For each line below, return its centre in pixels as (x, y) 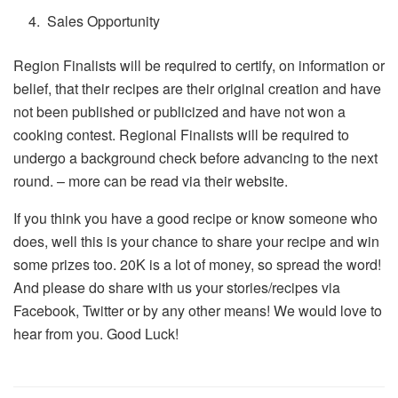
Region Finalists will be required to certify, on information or (199, 65)
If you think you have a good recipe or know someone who (195, 218)
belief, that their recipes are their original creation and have (197, 88)
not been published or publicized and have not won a (179, 111)
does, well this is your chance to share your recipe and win (196, 241)
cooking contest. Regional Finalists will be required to (181, 134)
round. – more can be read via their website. (151, 180)
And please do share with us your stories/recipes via (177, 287)
